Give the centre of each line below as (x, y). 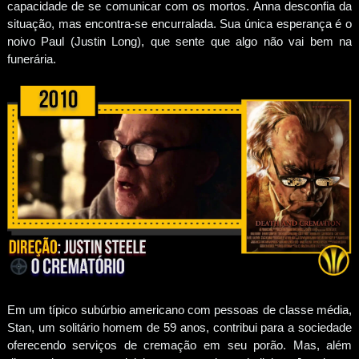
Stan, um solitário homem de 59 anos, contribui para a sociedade (179, 328)
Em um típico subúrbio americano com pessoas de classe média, (179, 310)
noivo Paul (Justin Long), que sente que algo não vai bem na (179, 41)
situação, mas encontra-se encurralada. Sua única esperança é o (179, 23)
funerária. (31, 58)
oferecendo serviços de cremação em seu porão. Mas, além (179, 345)
